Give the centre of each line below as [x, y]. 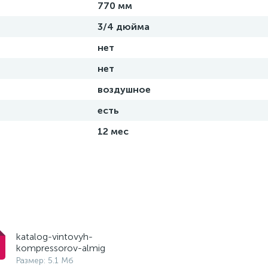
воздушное [124, 89]
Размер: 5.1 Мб [45, 261]
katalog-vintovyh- [54, 237]
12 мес [113, 131]
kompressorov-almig [60, 248]
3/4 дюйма [124, 27]
